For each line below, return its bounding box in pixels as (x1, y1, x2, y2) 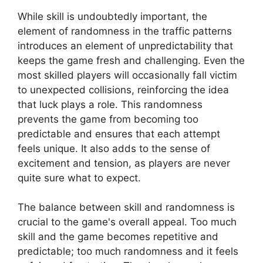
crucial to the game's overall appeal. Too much (18, 216, 237, 228)
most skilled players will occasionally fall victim (18, 69, 237, 81)
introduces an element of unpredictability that (18, 39, 233, 52)
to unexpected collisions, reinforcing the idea (18, 83, 229, 96)
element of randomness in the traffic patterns (18, 25, 232, 37)
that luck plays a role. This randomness (18, 98, 203, 110)
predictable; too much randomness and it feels (18, 245, 238, 258)
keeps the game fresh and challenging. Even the (18, 54, 245, 66)
